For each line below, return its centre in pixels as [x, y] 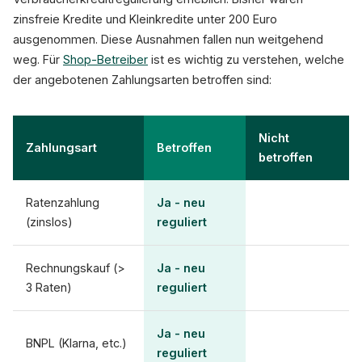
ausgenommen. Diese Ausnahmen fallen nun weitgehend [168, 39]
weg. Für [38, 59]
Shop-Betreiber [105, 59]
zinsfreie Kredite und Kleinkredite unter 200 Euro [145, 19]
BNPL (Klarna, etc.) [76, 343]
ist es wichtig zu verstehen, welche [246, 59]
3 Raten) [49, 287]
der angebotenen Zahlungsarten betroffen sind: [142, 80]
